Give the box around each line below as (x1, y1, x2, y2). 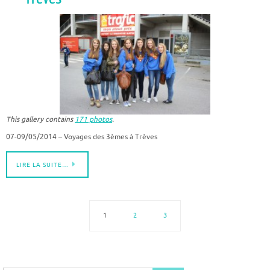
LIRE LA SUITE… (16, 161, 69, 169)
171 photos (75, 115, 112, 125)
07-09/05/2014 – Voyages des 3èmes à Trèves (6, 133, 157, 142)
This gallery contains (6, 115, 75, 125)
